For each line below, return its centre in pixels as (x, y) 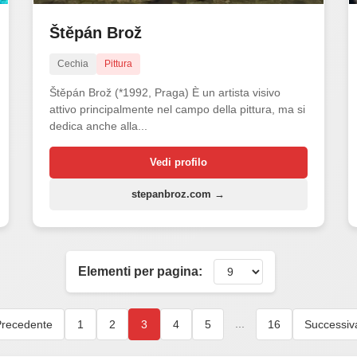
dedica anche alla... (98, 126)
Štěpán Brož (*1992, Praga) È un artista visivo (165, 92)
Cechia (73, 63)
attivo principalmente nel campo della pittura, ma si (177, 109)
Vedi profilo (178, 162)
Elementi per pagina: (140, 271)
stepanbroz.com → (178, 194)
